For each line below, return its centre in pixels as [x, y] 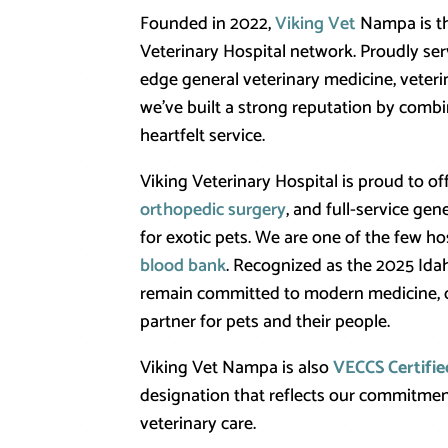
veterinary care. [198, 423]
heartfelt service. [203, 135]
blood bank [183, 265]
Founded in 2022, [208, 23]
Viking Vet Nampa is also [237, 367]
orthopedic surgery [213, 209]
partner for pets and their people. [265, 321]
